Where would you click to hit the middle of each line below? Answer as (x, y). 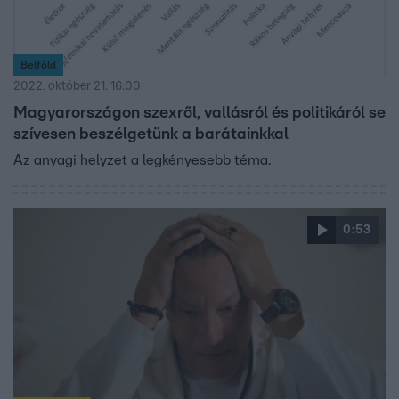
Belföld (38, 65)
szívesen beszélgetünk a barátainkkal (151, 135)
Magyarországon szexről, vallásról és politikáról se (199, 114)
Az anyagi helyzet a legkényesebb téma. (142, 161)
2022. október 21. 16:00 (77, 87)
